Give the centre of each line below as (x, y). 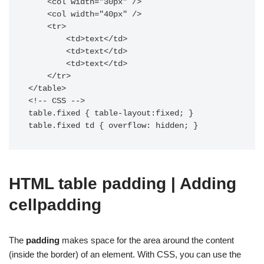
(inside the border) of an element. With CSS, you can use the (125, 254)
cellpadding (55, 205)
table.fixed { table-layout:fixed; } (111, 113)
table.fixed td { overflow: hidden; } (113, 126)
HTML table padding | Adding (123, 184)
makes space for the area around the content (147, 240)
